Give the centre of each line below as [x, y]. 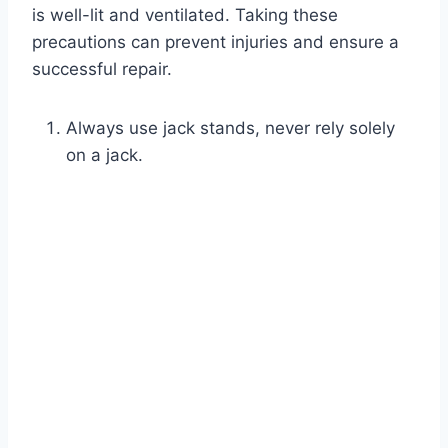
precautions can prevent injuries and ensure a [215, 42]
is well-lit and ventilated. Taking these [185, 15]
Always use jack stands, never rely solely [230, 128]
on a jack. [104, 155]
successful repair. [102, 69]
